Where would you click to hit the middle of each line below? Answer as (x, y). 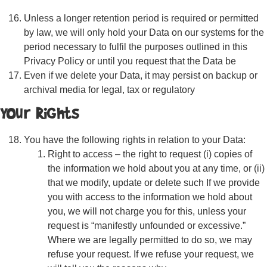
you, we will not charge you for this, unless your (147, 211)
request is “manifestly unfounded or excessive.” (147, 226)
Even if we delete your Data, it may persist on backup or (141, 75)
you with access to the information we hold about (150, 197)
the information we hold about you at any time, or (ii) (156, 168)
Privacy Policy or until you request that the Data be (130, 61)
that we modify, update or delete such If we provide (154, 183)
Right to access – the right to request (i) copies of (150, 154)
